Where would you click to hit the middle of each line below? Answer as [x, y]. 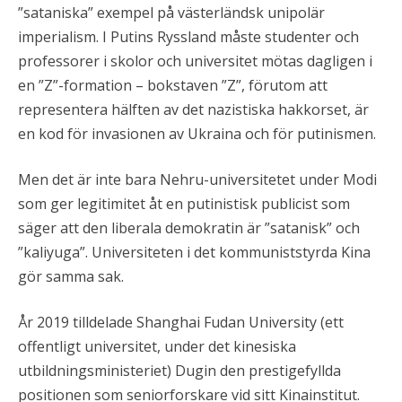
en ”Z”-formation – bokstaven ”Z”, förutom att [173, 85]
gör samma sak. [71, 276]
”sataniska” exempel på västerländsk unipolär [171, 12]
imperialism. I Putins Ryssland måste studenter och [188, 36]
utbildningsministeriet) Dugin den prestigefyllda [179, 370]
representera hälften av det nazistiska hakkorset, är [193, 109]
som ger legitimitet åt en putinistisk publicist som [184, 203]
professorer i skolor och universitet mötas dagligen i [195, 61]
